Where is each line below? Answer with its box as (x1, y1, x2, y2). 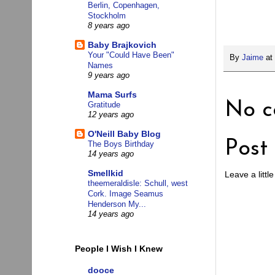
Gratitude (88, 100, 120, 110)
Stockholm (88, 11, 126, 21)
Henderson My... (88, 199, 146, 209)
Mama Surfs (88, 90, 137, 100)
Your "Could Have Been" (88, 50, 174, 60)
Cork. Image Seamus (88, 189, 163, 199)
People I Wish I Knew (75, 243, 163, 254)
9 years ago (88, 71, 130, 80)
